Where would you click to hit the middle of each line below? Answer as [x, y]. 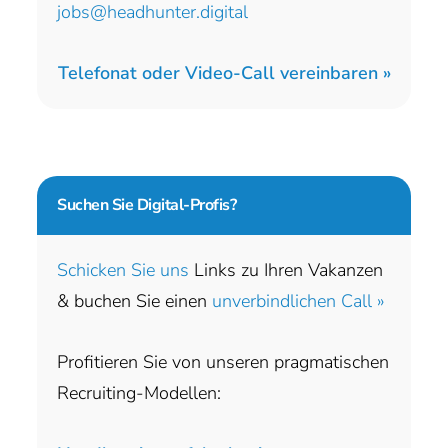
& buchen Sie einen [135, 300]
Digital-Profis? [185, 204]
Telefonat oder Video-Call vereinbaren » [224, 72]
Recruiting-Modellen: [139, 392]
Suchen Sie [95, 204]
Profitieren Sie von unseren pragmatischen [223, 361]
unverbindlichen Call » [299, 300]
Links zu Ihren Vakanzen [286, 269]
